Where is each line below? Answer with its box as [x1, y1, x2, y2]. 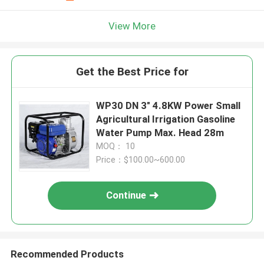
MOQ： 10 [96, 141, 136, 151]
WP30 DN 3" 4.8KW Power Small [96, 100, 126, 112]
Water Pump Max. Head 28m [96, 127, 225, 139]
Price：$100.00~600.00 [96, 155, 186, 165]
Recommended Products [10, 247, 124, 260]
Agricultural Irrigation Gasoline [96, 113, 236, 126]
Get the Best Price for [75, 65, 189, 79]
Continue [106, 189, 147, 202]
